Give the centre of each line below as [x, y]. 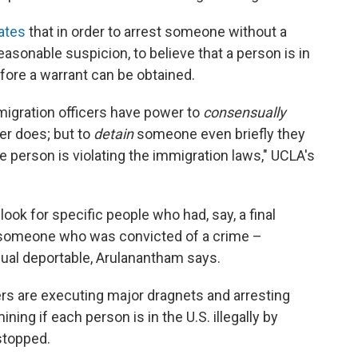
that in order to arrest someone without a [156, 32]
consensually [245, 112]
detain [113, 134]
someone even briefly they [219, 134]
